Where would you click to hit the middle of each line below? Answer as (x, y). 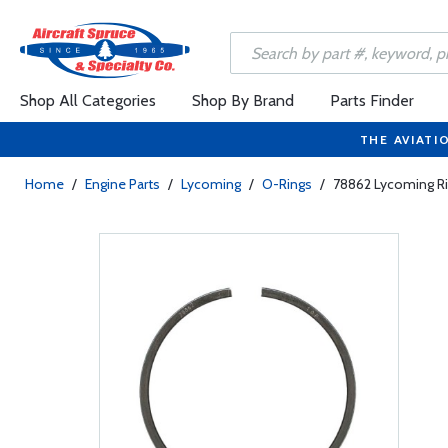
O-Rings (287, 184)
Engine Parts (122, 184)
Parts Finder (372, 100)
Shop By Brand (243, 100)
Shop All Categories (88, 100)
